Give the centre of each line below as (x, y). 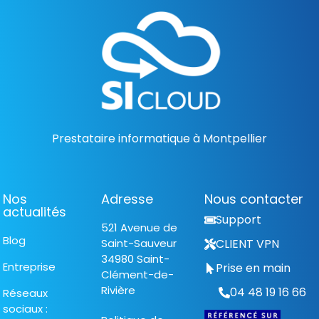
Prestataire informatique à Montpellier (159, 138)
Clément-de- (137, 275)
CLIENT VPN (248, 244)
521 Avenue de (139, 228)
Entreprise (30, 267)
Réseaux (26, 293)
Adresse (127, 199)
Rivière (118, 291)
